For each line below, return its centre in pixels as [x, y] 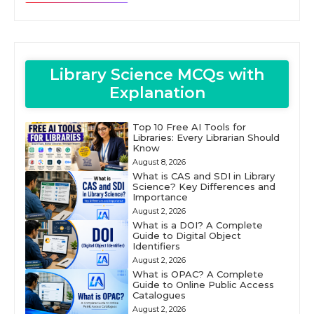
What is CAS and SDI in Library [203, 176]
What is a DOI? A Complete [197, 225]
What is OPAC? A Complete [198, 274]
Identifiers [156, 246]
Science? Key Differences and [204, 186]
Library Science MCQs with [157, 74]
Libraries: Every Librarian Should [206, 137]
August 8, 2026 [159, 162]
